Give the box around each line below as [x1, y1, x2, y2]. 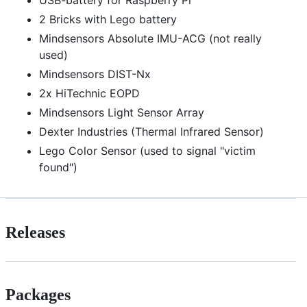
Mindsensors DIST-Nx [39, 66, 151, 81]
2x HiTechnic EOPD [39, 86, 140, 100]
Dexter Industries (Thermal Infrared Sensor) [39, 124, 264, 138]
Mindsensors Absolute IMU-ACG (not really [39, 31, 262, 45]
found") [39, 160, 77, 174]
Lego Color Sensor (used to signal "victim [39, 143, 256, 158]
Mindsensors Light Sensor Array [39, 105, 204, 119]
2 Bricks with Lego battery [39, 12, 177, 26]
